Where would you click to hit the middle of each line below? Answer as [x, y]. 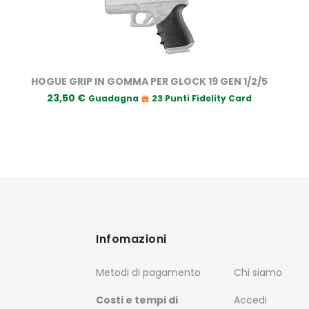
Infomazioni [131, 239]
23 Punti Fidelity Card [201, 98]
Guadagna [114, 98]
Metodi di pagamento [148, 272]
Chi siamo [258, 272]
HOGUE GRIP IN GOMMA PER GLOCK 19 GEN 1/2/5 [149, 81]
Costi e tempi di [137, 300]
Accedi [250, 300]
